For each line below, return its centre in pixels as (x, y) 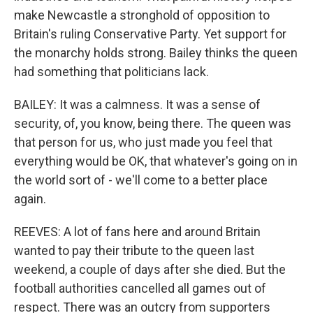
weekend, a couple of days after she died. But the (150, 269)
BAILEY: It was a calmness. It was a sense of (137, 104)
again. (30, 198)
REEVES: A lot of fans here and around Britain (137, 231)
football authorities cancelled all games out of (140, 288)
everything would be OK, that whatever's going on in (156, 161)
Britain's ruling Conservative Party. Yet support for (150, 34)
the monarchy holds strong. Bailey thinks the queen (156, 52)
